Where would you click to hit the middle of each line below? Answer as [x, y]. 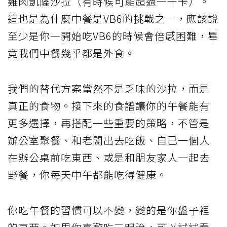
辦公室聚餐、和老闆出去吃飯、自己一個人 [109, 140]
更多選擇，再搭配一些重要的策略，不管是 [109, 123]
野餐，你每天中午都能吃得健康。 [87, 174]
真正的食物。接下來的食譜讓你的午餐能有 [109, 105]
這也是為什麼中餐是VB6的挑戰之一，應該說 [113, 18]
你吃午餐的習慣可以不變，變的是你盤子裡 [109, 210]
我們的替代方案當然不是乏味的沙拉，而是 [109, 88]
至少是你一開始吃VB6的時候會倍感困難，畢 [113, 35]
